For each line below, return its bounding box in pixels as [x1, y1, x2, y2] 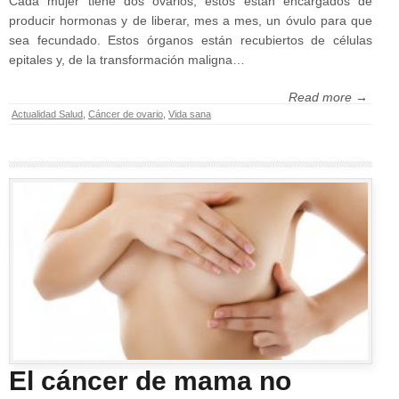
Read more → [289, 90, 368, 105]
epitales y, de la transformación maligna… [9, 53, 245, 68]
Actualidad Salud [12, 109, 83, 120]
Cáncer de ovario [88, 109, 163, 120]
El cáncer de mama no [9, 366, 291, 396]
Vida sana [168, 109, 211, 120]
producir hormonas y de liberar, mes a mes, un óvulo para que [9, 13, 372, 28]
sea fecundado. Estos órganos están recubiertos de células [9, 33, 372, 48]
